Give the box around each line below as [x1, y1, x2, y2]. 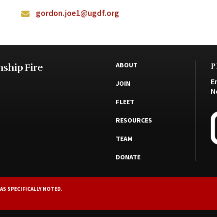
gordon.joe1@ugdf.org [36, 8, 119, 18]
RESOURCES [116, 116, 152, 125]
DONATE [116, 153, 140, 162]
